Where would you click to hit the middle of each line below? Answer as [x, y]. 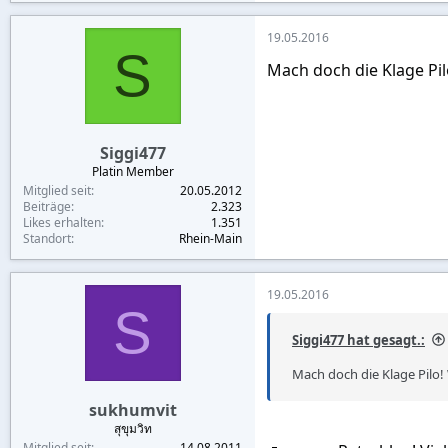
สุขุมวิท [132, 428]
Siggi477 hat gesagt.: [358, 339]
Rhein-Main [210, 238]
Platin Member [132, 171]
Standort [47, 238]
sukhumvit [132, 409]
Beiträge [47, 206]
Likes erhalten [62, 222]
